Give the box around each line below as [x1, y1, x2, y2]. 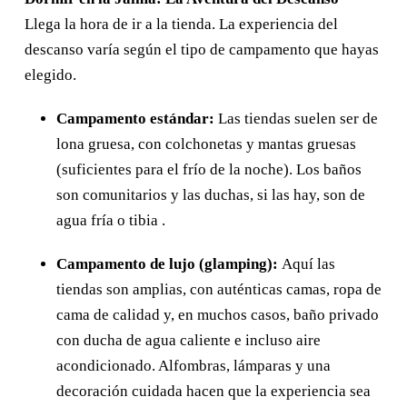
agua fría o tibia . [56, 211, 165, 229]
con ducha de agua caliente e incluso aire [56, 331, 321, 349]
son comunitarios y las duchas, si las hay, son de [56, 185, 365, 203]
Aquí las [278, 254, 335, 273]
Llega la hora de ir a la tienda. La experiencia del [25, 15, 338, 33]
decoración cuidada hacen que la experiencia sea [56, 382, 371, 400]
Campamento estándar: [56, 109, 214, 127]
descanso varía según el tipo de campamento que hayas [25, 40, 379, 58]
